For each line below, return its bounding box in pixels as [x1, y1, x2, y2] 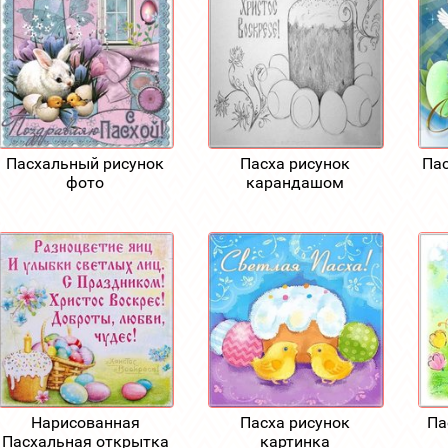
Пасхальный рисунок [6, 153, 165, 173]
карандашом [246, 172, 345, 192]
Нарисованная [30, 412, 140, 432]
